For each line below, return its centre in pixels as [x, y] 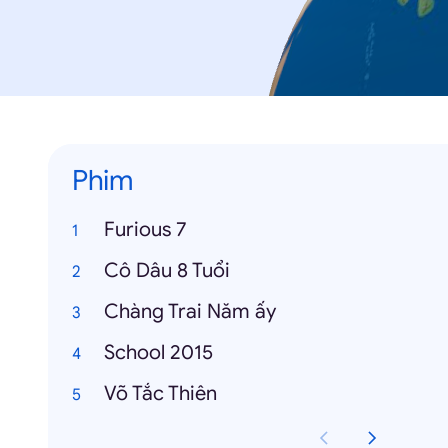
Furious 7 [145, 229]
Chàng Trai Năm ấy [190, 311]
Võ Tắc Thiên [160, 393]
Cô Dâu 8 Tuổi [167, 270]
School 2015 [158, 352]
